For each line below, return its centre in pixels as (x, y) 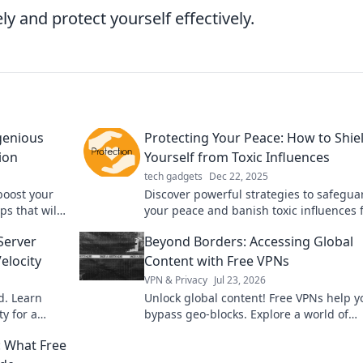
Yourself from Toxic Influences (237, 158)
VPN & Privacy (176, 280)
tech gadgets (173, 177)
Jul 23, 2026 (240, 280)
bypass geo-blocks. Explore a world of (246, 314)
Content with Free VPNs (217, 261)
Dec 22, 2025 (239, 177)
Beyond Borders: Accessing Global (249, 242)
